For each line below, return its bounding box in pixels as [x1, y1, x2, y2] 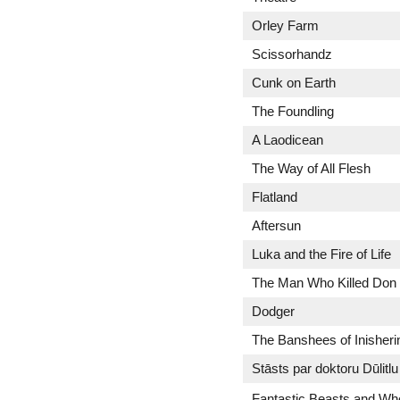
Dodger [252, 304, 295, 319]
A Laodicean [252, 132, 323, 147]
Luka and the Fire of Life [252, 246, 391, 262]
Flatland [252, 189, 297, 204]
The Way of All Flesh [252, 161, 371, 176]
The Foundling [252, 104, 334, 119]
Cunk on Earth [252, 75, 336, 90]
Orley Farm [252, 18, 319, 33]
